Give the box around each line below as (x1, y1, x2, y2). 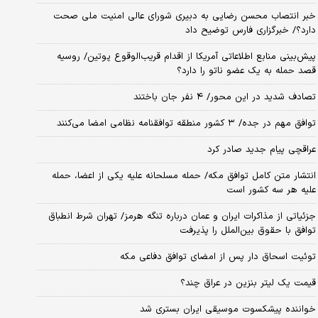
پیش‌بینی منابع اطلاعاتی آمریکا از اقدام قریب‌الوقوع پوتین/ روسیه (56, 49, 316, 64)
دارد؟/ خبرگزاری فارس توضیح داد (185, 23, 316, 38)
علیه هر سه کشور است (226, 182, 316, 197)
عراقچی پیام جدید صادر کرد (207, 142, 316, 157)
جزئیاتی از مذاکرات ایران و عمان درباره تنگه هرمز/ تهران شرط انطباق (48, 209, 316, 224)
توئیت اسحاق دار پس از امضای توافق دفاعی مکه (119, 249, 316, 264)
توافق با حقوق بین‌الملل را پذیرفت (179, 223, 316, 238)
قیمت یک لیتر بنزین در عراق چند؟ (180, 275, 316, 290)
